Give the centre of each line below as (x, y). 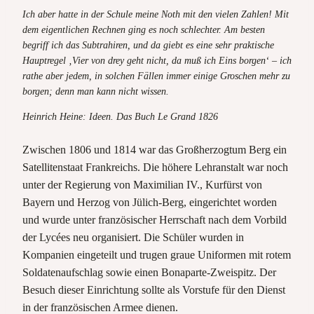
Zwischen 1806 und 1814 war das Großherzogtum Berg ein (155, 149)
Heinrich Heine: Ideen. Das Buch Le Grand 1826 (120, 116)
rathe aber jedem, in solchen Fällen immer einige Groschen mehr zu (156, 76)
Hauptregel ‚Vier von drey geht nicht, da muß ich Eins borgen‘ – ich (157, 60)
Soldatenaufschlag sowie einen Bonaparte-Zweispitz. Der (149, 272)
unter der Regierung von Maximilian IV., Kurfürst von (142, 184)
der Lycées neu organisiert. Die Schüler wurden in (133, 237)
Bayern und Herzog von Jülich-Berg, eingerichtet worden (150, 202)
